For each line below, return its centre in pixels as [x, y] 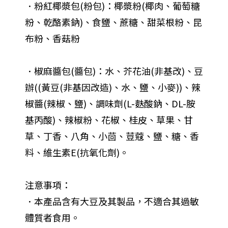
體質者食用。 [52, 218]
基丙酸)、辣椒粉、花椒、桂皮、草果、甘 [109, 120]
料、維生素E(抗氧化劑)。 [77, 152]
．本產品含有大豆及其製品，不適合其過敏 [112, 201]
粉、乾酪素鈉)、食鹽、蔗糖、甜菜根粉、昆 [113, 22]
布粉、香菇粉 [52, 38]
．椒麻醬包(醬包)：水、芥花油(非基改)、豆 [114, 71]
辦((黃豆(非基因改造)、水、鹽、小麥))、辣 [112, 87]
